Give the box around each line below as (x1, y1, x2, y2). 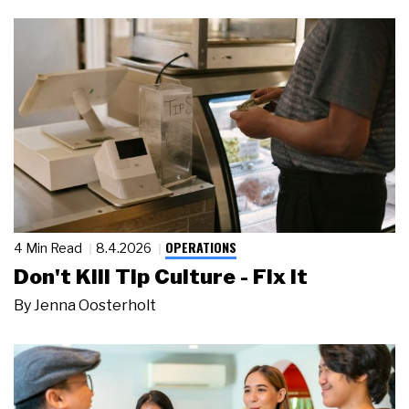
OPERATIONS (165, 236, 236, 257)
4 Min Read (14, 239, 85, 256)
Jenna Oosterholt (34, 297, 156, 315)
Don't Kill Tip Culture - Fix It (14, 264, 308, 290)
